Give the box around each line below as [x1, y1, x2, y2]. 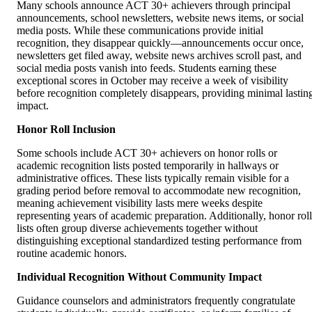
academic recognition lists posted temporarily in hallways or [17, 159, 279, 171]
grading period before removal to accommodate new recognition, [17, 184, 301, 196]
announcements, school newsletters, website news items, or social [17, 11, 304, 24]
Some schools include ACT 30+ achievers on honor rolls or [17, 146, 277, 159]
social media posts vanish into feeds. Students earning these [17, 61, 276, 74]
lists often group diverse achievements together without [17, 221, 258, 234]
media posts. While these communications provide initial [17, 24, 263, 36]
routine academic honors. [17, 247, 127, 259]
